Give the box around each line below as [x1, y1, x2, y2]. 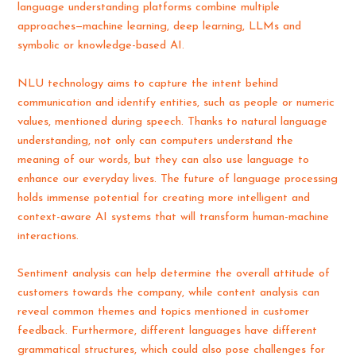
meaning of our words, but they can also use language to [17, 153, 310, 166]
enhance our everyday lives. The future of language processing [17, 172, 339, 185]
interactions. [17, 230, 79, 242]
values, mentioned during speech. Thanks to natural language [17, 115, 328, 128]
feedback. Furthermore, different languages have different [17, 325, 318, 338]
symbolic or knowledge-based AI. [17, 40, 185, 52]
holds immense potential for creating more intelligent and [17, 192, 311, 204]
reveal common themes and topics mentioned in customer [17, 306, 310, 319]
